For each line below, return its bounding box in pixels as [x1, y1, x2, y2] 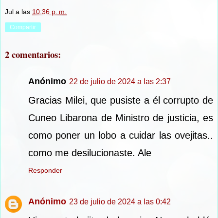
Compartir [10, 24, 36, 31]
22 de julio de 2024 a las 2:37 [69, 77, 171, 86]
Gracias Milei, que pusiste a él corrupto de [28, 95, 213, 106]
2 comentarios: [5, 47, 61, 61]
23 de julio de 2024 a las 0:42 [69, 198, 171, 206]
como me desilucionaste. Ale [28, 147, 151, 159]
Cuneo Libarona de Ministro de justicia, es [28, 112, 213, 124]
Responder [28, 166, 62, 175]
